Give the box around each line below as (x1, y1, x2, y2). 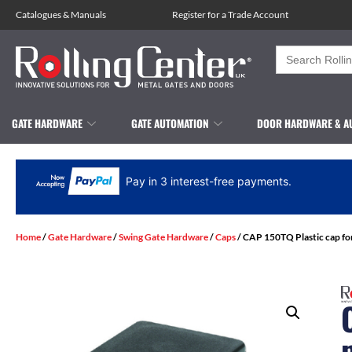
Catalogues (16, 9, 61, 20)
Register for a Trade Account (171, 9, 288, 20)
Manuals (71, 9, 106, 20)
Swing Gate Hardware (119, 230, 208, 243)
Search (275, 43, 316, 59)
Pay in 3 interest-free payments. (126, 174, 292, 188)
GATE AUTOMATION (130, 115, 209, 131)
